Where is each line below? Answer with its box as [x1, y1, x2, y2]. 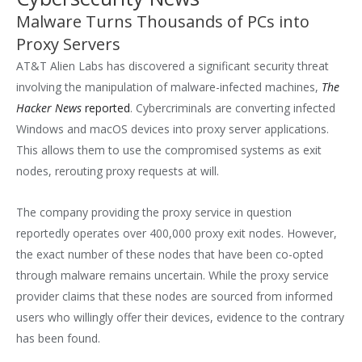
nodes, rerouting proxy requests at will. [16, 163, 219, 179]
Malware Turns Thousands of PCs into [16, 11, 309, 32]
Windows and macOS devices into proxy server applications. [16, 121, 329, 137]
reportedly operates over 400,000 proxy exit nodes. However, [16, 225, 337, 241]
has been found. [16, 330, 100, 346]
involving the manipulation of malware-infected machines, [16, 79, 322, 95]
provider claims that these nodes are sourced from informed [16, 288, 333, 304]
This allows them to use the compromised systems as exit [16, 142, 322, 158]
